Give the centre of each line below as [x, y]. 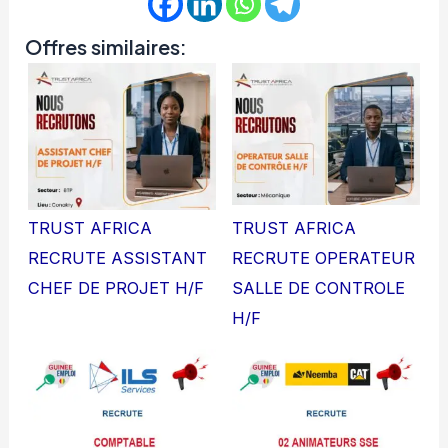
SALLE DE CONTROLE [318, 288]
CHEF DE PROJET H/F [116, 288]
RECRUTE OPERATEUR [323, 258]
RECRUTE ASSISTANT [118, 258]
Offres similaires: [106, 47]
